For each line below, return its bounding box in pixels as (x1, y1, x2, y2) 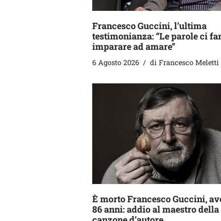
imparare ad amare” (92, 40, 175, 53)
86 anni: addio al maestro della (92, 203, 219, 215)
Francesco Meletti (159, 58, 219, 68)
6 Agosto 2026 (92, 58, 139, 68)
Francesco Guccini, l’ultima (92, 20, 207, 32)
